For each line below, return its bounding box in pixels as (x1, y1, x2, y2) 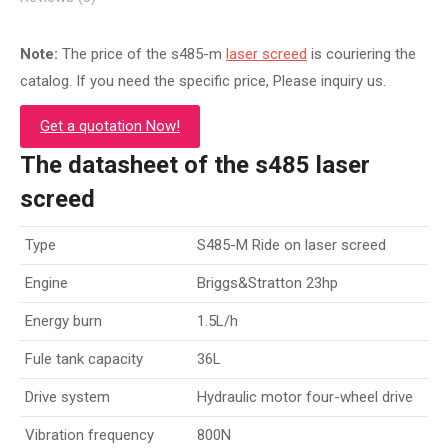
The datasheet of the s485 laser (20, 151, 370, 179)
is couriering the (307, 45, 416, 63)
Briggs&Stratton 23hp (197, 274, 338, 292)
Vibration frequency (25, 426, 154, 444)
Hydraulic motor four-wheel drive (197, 388, 413, 406)
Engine (25, 274, 68, 292)
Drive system (25, 388, 110, 406)
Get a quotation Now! (40, 117, 180, 135)
